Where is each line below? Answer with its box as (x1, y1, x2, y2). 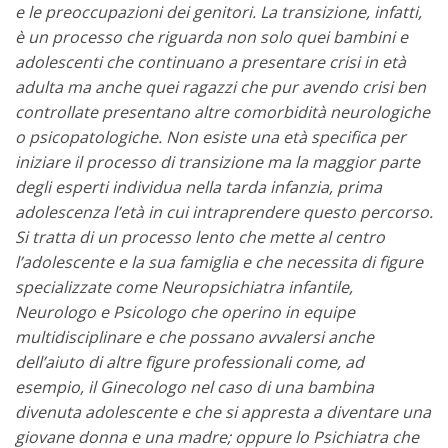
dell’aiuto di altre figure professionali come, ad (15, 351, 364, 374)
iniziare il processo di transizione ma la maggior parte (15, 151, 420, 174)
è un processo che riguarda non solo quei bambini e (15, 26, 408, 49)
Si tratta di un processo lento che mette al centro (15, 226, 385, 249)
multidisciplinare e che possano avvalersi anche (15, 326, 374, 349)
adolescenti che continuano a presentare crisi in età (15, 51, 406, 74)
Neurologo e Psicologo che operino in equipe (15, 301, 355, 324)
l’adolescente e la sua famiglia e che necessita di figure (15, 251, 423, 274)
